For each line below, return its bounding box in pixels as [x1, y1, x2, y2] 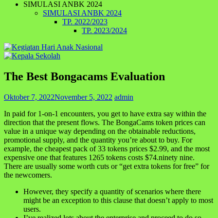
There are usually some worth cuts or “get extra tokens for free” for [4, 162, 209, 170]
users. [23, 204, 41, 213]
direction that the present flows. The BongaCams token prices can [4, 118, 205, 127]
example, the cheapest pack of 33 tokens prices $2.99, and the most [4, 144, 210, 153]
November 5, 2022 [54, 92, 112, 101]
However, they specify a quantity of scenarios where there [23, 187, 201, 196]
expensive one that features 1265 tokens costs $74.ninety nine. [4, 153, 195, 162]
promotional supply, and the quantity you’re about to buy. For [4, 135, 192, 144]
